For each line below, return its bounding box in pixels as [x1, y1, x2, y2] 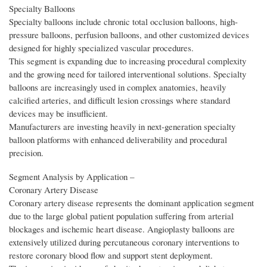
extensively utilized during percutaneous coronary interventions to [9, 236, 239, 249]
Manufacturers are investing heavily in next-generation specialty [9, 120, 235, 133]
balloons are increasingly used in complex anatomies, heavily [9, 81, 226, 94]
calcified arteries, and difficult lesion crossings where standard [9, 94, 230, 107]
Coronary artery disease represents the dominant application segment [9, 197, 254, 209]
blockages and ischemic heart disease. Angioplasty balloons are [9, 223, 235, 235]
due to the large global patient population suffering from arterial [9, 210, 234, 222]
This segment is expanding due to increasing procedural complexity [9, 55, 246, 67]
